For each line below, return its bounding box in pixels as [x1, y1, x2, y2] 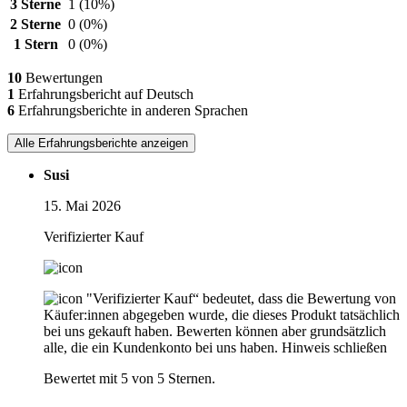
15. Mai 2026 [44, 198, 121, 214]
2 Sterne [10, 16, 61, 33]
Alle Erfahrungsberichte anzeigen [15, 136, 188, 151]
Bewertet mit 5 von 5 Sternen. [44, 371, 215, 387]
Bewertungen [22, 70, 103, 86]
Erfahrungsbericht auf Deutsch [15, 86, 194, 103]
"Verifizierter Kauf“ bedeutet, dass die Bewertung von [86, 291, 396, 307]
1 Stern [13, 36, 58, 53]
